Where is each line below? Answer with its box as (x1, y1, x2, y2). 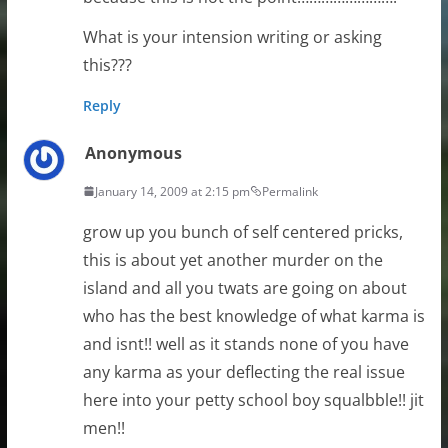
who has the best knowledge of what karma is (82, 304, 425, 327)
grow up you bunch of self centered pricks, (82, 220, 403, 243)
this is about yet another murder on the (82, 248, 383, 271)
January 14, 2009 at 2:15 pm (94, 182, 250, 200)
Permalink (261, 182, 318, 200)
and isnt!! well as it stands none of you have (82, 332, 409, 355)
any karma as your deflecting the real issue (82, 360, 405, 383)
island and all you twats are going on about (82, 276, 407, 299)
